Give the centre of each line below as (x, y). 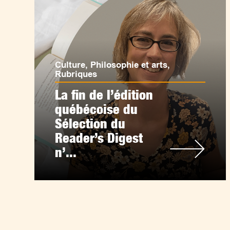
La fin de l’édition (104, 95)
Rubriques (76, 74)
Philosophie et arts (129, 65)
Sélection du (90, 123)
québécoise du (97, 109)
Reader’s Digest (99, 138)
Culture (70, 65)
